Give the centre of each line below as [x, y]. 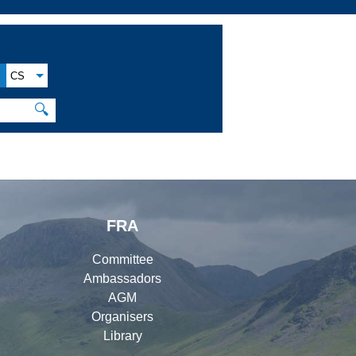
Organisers [122, 316]
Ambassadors [122, 278]
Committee [122, 259]
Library [122, 335]
